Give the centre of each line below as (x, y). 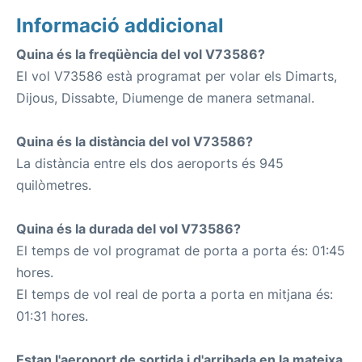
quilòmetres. (54, 185)
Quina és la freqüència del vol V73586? (141, 54)
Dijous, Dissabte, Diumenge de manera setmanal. (165, 98)
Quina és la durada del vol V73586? (128, 229)
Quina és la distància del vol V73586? (135, 141)
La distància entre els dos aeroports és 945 (150, 163)
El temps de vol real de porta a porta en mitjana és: (175, 294)
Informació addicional (120, 25)
